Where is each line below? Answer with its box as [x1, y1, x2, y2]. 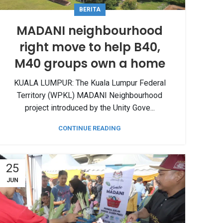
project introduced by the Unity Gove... [24, 103, 155, 113]
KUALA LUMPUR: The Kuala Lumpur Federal [13, 78, 166, 88]
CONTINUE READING [58, 124, 121, 132]
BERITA [79, 6, 101, 13]
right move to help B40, [19, 39, 160, 56]
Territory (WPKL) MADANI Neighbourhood [17, 91, 162, 101]
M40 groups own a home [14, 55, 165, 72]
